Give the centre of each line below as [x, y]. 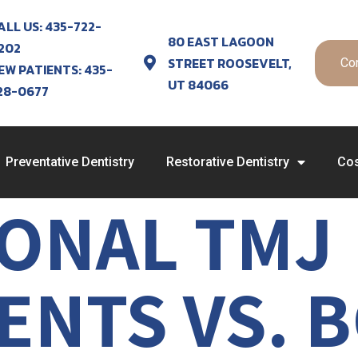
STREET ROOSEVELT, [230, 63]
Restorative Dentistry [227, 162]
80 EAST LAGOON [221, 41]
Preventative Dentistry [70, 162]
